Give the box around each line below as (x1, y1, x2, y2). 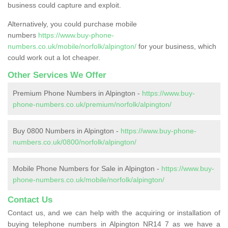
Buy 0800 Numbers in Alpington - (13, 126, 121, 135)
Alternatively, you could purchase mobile (8, 19, 137, 28)
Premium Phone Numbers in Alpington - (13, 89, 142, 97)
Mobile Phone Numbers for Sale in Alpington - (13, 164, 161, 173)
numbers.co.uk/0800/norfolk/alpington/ (13, 137, 136, 146)
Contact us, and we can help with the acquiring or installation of (8, 208, 220, 217)
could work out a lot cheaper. (8, 53, 100, 62)
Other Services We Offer (8, 70, 106, 80)
